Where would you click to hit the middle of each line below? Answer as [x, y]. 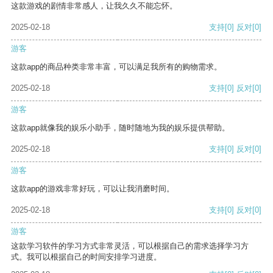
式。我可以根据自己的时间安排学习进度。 [86, 257]
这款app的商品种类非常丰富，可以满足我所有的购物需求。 [116, 67]
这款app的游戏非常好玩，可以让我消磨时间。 [93, 189]
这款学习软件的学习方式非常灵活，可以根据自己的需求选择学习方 [130, 246]
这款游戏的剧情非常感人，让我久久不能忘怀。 [94, 6]
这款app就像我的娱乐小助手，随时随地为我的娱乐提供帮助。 [120, 128]
